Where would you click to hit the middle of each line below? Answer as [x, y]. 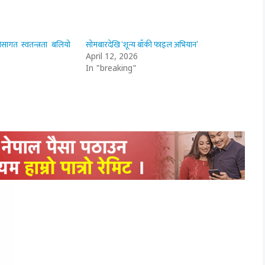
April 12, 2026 [112, 57]
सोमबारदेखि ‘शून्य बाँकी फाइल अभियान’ [142, 45]
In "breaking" [112, 69]
